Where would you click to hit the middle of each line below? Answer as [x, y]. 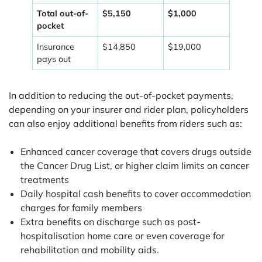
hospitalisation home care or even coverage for [123, 236]
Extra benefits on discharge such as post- [111, 222]
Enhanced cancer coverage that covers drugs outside [136, 151]
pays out [54, 59]
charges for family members [81, 208]
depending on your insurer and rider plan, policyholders [129, 109]
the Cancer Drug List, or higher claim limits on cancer [135, 166]
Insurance [56, 47]
